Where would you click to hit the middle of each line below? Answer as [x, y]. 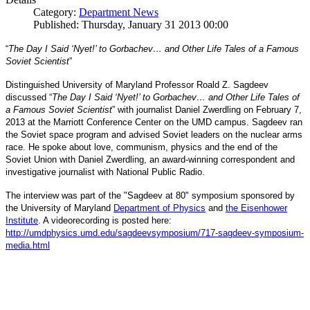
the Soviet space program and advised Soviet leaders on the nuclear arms [154, 135]
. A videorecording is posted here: [105, 221]
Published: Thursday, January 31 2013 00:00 [131, 25]
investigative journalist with [60, 172]
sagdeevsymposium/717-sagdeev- [186, 234]
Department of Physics [159, 209]
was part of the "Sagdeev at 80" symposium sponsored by [178, 196]
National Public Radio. [161, 173]
